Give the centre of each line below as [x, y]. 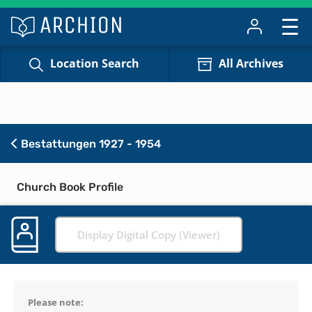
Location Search [95, 64]
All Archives [251, 64]
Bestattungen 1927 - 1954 [89, 143]
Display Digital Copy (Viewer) [149, 234]
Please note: [56, 302]
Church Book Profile [70, 187]
